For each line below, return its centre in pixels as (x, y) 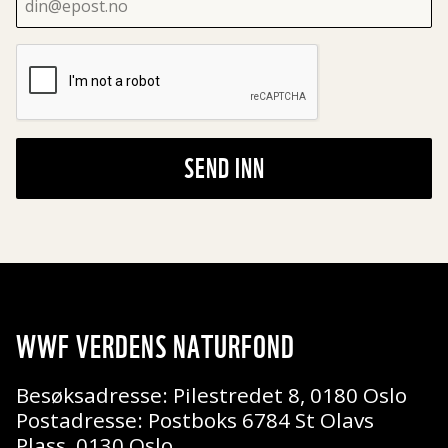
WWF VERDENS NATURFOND (155, 347)
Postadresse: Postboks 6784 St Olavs (195, 420)
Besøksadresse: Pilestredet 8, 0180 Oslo (211, 395)
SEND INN (224, 168)
